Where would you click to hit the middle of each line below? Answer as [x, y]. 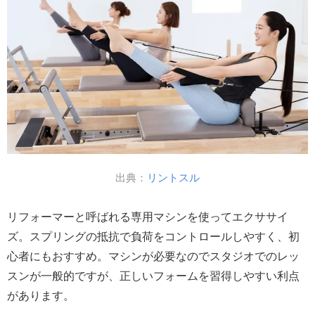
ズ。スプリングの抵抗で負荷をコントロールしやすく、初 [153, 236]
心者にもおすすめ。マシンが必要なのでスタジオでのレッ [153, 256]
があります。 [41, 295]
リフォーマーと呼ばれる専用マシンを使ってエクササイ [148, 217]
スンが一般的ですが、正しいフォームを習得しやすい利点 [153, 276]
